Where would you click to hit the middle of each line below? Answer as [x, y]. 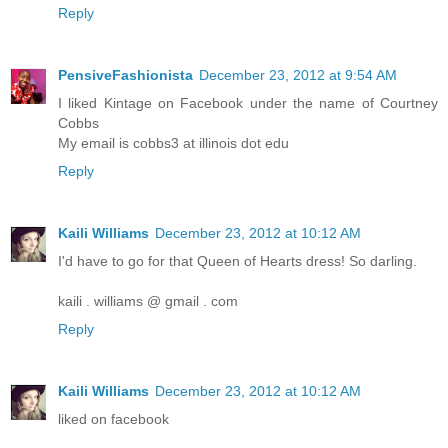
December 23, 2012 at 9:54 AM [298, 75]
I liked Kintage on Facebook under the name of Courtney [248, 103]
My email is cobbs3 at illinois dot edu [173, 143]
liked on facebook [113, 419]
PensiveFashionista [125, 75]
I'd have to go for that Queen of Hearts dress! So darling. [237, 261]
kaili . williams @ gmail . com [148, 301]
